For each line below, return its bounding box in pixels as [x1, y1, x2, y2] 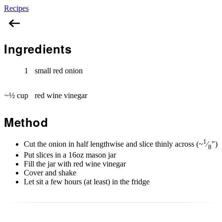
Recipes [4, 4, 29, 12]
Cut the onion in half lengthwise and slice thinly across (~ [24, 139, 203, 148]
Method [4, 113, 49, 130]
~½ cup [4, 91, 28, 100]
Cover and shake [24, 168, 76, 177]
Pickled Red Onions [25, 17, 100, 29]
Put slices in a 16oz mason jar [24, 151, 116, 160]
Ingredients [4, 40, 72, 57]
